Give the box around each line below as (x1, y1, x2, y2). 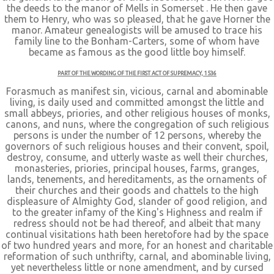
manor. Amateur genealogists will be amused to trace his (12, 24, 262, 35)
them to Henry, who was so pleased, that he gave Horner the (4, 13, 270, 24)
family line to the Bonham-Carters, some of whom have (15, 35, 259, 46)
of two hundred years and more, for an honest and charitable (1, 240, 273, 251)
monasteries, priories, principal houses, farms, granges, (15, 163, 259, 174)
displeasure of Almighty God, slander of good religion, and (7, 196, 267, 207)
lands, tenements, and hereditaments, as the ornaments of (7, 174, 267, 185)
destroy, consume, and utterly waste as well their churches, (6, 152, 268, 163)
